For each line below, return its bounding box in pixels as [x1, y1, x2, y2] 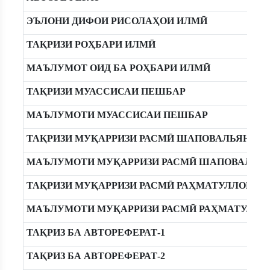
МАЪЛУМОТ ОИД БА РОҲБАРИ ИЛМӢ [26, 63, 210, 73]
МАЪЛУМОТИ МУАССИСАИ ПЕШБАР [26, 110, 208, 120]
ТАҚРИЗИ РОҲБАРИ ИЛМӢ [26, 39, 155, 49]
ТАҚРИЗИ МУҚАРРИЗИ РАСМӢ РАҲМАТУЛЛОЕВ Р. [26, 180, 269, 190]
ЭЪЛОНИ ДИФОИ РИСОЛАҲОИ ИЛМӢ [26, 16, 207, 26]
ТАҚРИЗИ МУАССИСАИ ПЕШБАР [26, 86, 186, 96]
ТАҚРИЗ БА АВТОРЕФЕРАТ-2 [26, 251, 165, 261]
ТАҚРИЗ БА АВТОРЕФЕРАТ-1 [26, 227, 165, 237]
